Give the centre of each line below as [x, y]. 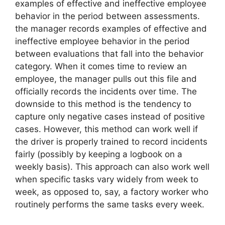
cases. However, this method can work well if [106, 129]
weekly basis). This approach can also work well [112, 167]
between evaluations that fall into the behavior [109, 54]
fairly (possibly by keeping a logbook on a [99, 154]
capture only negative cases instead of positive [110, 117]
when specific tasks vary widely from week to [107, 180]
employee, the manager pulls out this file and [106, 79]
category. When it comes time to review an [101, 67]
